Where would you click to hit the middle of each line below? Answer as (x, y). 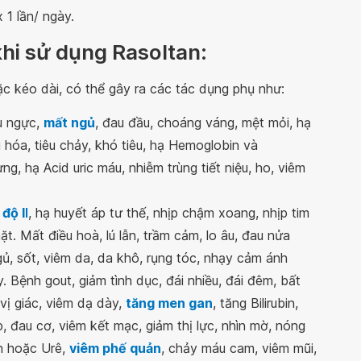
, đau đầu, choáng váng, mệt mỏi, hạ (203, 122)
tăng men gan (169, 303)
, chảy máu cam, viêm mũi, (239, 348)
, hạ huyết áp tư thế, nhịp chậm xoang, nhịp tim (169, 213)
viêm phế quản (115, 348)
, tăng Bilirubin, (255, 303)
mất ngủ (69, 122)
